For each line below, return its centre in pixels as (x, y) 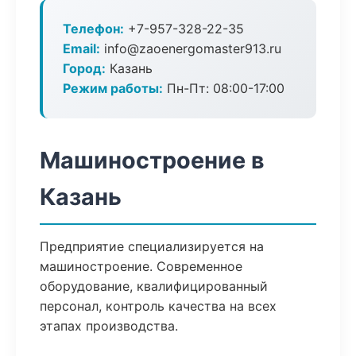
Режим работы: (113, 88)
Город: (84, 68)
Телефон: (93, 29)
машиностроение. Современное (141, 266)
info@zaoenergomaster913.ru (191, 48)
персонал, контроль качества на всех (158, 306)
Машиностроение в (152, 160)
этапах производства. (109, 326)
